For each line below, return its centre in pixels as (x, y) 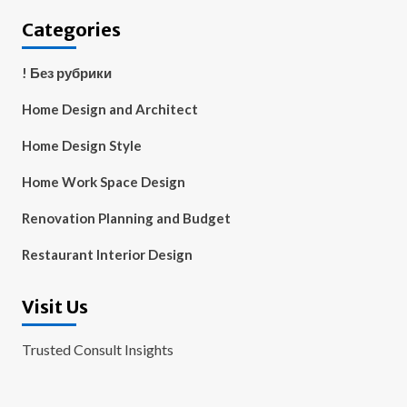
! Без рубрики (66, 73)
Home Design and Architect (109, 109)
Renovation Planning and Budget (126, 218)
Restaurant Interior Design (107, 254)
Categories (71, 30)
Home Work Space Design (103, 182)
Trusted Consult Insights (97, 349)
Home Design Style (81, 145)
